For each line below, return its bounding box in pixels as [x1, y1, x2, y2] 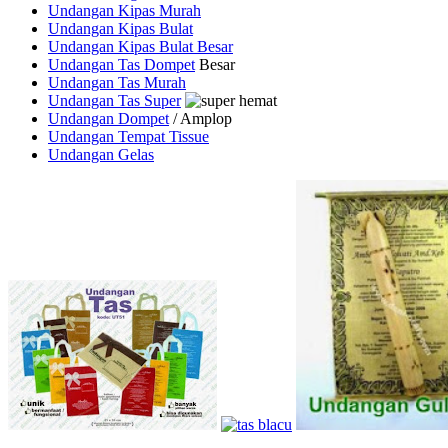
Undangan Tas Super [48, 91, 181, 109]
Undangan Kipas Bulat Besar [48, 37, 233, 55]
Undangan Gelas [48, 145, 154, 163]
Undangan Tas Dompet [48, 55, 195, 73]
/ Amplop [169, 109, 232, 127]
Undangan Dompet [48, 109, 169, 127]
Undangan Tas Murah [48, 73, 186, 91]
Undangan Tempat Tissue [48, 127, 209, 145]
